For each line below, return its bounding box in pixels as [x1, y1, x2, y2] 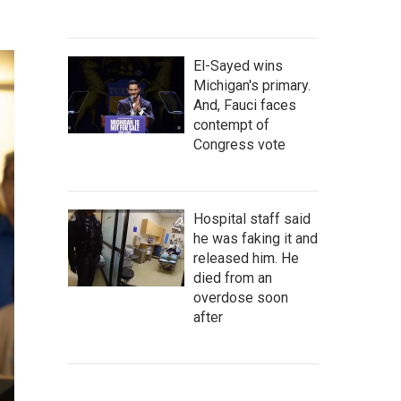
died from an [193, 269, 272, 286]
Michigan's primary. [193, 77, 311, 94]
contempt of [193, 116, 269, 133]
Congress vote [193, 136, 286, 153]
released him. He [193, 250, 299, 267]
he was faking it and [193, 230, 318, 247]
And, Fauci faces [193, 97, 296, 114]
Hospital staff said [193, 210, 311, 227]
